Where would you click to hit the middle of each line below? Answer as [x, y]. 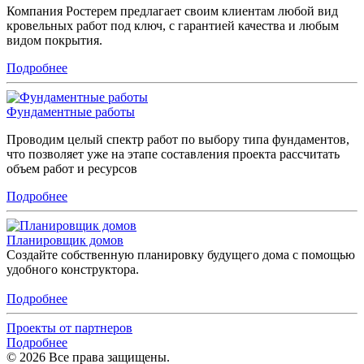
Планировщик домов [65, 240]
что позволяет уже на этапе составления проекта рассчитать [173, 154]
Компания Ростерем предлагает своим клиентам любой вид [172, 11]
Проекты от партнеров [69, 327]
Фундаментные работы [71, 111]
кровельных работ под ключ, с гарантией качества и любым [173, 25]
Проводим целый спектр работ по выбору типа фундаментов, [178, 139]
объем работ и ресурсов [72, 168]
